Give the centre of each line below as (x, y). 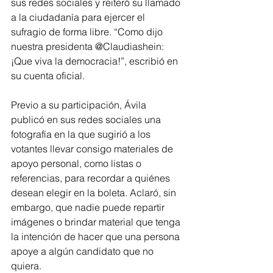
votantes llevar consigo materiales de (93, 149)
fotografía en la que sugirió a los (82, 134)
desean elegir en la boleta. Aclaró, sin (95, 193)
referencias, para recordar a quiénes (92, 178)
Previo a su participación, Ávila (80, 105)
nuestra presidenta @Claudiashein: (89, 47)
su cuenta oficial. (48, 76)
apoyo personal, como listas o (77, 164)
